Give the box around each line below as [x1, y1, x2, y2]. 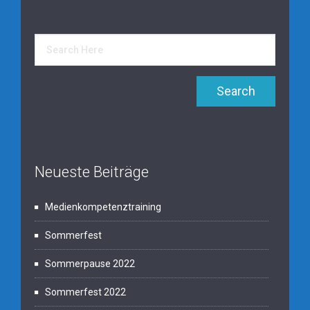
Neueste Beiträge [35, 163, 149, 181]
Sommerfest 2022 [45, 286, 126, 298]
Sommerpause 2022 [45, 257, 135, 269]
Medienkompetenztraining [45, 201, 161, 212]
